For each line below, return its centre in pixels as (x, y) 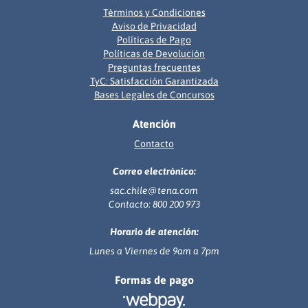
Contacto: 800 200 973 (154, 204)
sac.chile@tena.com (154, 190)
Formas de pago (154, 280)
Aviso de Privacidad (154, 26)
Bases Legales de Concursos (154, 95)
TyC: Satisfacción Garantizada (154, 81)
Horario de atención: (154, 232)
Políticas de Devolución (154, 54)
